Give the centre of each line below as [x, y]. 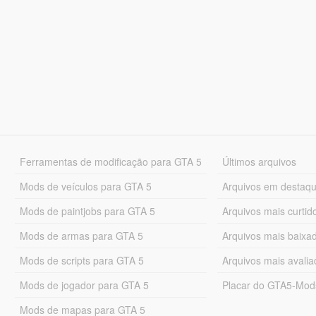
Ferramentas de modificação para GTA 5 [110, 161]
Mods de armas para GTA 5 [81, 235]
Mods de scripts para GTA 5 [81, 260]
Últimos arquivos [260, 161]
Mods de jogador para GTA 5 [84, 285]
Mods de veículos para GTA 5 [85, 186]
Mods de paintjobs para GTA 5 [87, 211]
